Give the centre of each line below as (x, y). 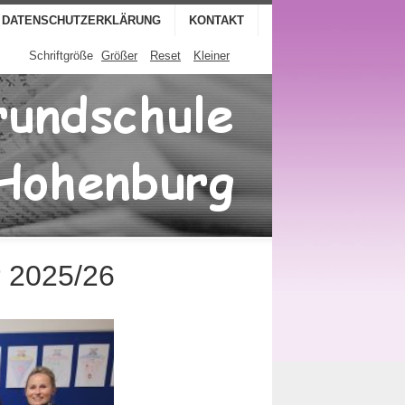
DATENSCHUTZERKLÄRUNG (81, 20)
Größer (119, 56)
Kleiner (212, 56)
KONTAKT (217, 20)
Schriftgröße (61, 56)
